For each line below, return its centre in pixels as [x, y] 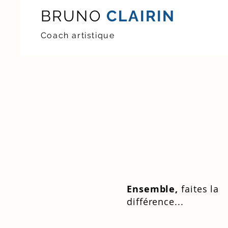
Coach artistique [78, 35]
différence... [155, 202]
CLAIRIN [138, 16]
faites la [200, 189]
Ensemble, [153, 189]
